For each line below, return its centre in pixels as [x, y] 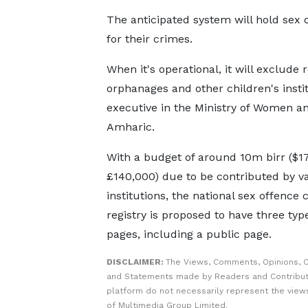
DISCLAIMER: [136, 262]
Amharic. [130, 127]
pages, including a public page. [189, 234]
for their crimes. [149, 39]
